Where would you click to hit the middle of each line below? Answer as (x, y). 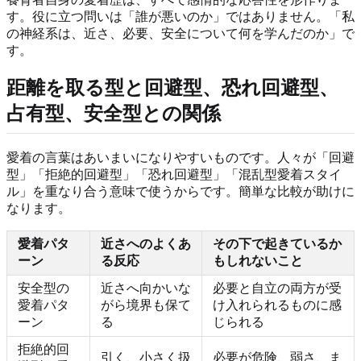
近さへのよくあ (146, 243)
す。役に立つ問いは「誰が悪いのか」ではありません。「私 (180, 16)
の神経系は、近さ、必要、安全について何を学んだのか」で (180, 33)
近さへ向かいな (146, 288)
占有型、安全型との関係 (114, 114)
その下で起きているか (277, 243)
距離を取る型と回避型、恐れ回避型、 (172, 88)
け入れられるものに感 (277, 305)
